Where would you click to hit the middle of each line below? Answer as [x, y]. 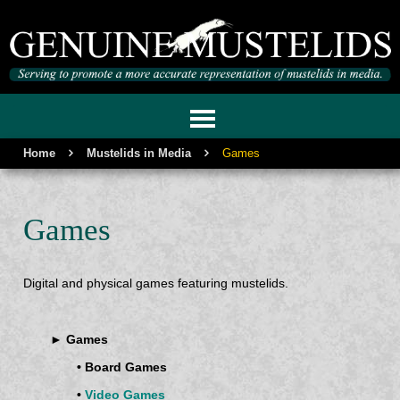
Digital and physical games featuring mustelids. [156, 283]
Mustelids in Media [139, 153]
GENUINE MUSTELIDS [88, 117]
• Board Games [122, 367]
